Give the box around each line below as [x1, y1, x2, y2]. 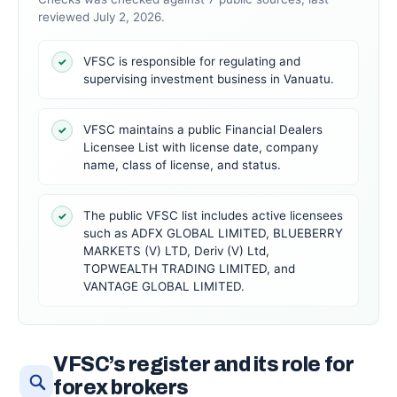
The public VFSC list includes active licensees [83, 208, 343, 222]
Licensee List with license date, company [83, 140, 318, 154]
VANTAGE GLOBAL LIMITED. [83, 279, 245, 293]
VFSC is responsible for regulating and [83, 54, 300, 68]
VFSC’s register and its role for [53, 354, 354, 376]
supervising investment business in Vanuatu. [83, 72, 334, 86]
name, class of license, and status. [83, 158, 281, 172]
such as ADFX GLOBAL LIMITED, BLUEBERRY [83, 226, 343, 240]
